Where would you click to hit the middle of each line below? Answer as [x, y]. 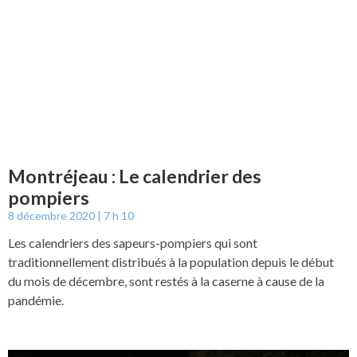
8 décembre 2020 [53, 215]
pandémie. [37, 300]
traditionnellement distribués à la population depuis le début [171, 261]
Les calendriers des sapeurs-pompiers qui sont [133, 242]
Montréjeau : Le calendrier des [135, 176]
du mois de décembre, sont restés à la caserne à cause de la [166, 280]
